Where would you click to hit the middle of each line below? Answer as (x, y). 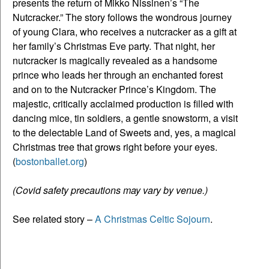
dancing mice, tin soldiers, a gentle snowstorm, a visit (125, 118)
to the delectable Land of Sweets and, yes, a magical (124, 132)
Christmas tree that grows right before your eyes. (115, 147)
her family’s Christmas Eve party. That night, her (114, 46)
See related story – (54, 219)
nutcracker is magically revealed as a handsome (115, 60)
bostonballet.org (50, 161)
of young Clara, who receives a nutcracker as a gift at (125, 31)
